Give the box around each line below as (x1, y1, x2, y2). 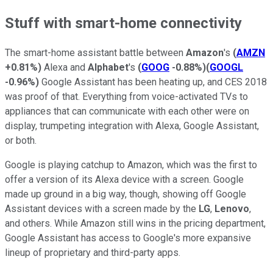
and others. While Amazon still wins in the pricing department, (5, 218, 266, 230)
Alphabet (88, 62, 129, 74)
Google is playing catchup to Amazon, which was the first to (5, 159, 257, 171)
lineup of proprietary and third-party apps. (5, 247, 180, 259)
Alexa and (41, 62, 88, 74)
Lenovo (214, 203, 249, 215)
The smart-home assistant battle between (5, 47, 186, 59)
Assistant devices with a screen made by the (5, 203, 199, 215)
